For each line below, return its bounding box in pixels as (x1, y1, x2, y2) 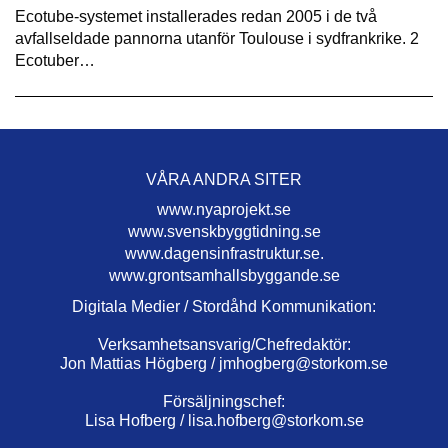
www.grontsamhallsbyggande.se (108, 267, 340, 285)
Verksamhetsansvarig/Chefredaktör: (97, 336, 351, 354)
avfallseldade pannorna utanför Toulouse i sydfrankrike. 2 (15, 30, 419, 48)
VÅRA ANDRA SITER (146, 171, 302, 189)
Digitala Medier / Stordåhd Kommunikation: (72, 298, 376, 316)
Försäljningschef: (163, 393, 285, 411)
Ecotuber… (15, 52, 95, 70)
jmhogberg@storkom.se (219, 355, 388, 373)
